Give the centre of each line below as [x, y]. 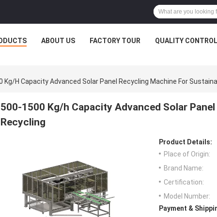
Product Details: [186, 142]
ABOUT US [58, 41]
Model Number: [187, 196]
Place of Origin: [187, 154]
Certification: [184, 182]
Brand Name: [184, 168]
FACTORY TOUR [115, 41]
